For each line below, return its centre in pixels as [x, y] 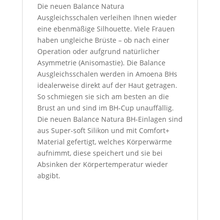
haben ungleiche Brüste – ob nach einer [103, 40]
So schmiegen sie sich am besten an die [103, 97]
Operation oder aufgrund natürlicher [98, 52]
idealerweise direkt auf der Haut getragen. [107, 85]
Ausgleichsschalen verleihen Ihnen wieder [107, 18]
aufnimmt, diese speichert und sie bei [100, 153]
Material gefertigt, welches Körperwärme [104, 142]
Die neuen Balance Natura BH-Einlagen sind [110, 119]
